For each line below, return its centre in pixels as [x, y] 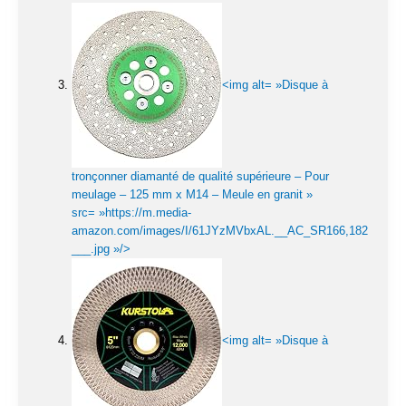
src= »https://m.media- [131, 213]
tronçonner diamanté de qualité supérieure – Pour [200, 177]
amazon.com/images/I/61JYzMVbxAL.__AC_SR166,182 [220, 231]
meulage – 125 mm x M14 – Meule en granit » [192, 195]
